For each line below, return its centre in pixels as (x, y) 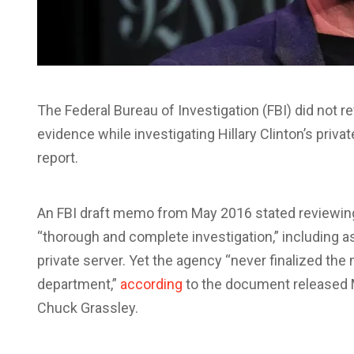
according (151, 284)
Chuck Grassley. (88, 308)
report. (58, 158)
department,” (79, 284)
